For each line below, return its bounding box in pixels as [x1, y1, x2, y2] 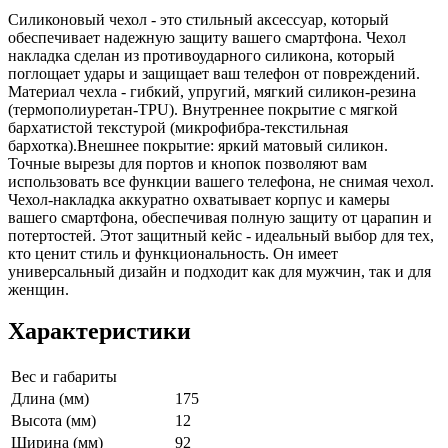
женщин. [8, 280, 69, 298]
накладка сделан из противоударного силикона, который [8, 46, 395, 64]
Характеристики [8, 318, 191, 345]
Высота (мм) [11, 412, 96, 430]
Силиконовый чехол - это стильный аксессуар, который [8, 10, 389, 28]
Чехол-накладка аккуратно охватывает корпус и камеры [8, 190, 390, 208]
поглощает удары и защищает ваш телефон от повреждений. [8, 64, 420, 82]
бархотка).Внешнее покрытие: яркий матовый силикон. [8, 136, 388, 154]
